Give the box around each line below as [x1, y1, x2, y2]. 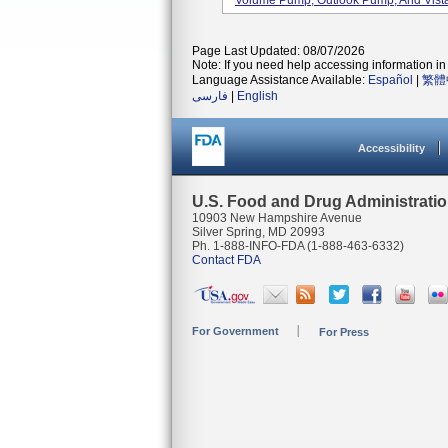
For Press [319, 326, 369, 338]
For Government [192, 325, 279, 337]
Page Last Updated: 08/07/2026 [192, 44, 365, 58]
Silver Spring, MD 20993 [192, 225, 325, 239]
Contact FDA [192, 253, 261, 267]
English [237, 89, 278, 103]
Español [368, 73, 413, 87]
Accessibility [358, 142, 425, 154]
